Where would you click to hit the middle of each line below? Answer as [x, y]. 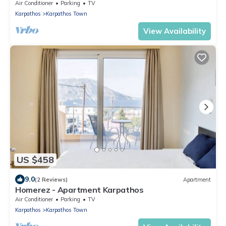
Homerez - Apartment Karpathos [79, 190]
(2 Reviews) [51, 179]
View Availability [175, 31]
